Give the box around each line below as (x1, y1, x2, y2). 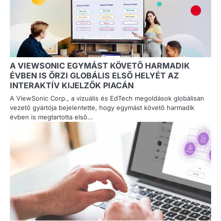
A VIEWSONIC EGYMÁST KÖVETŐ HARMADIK (10, 61, 190, 71)
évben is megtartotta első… (10, 113, 93, 121)
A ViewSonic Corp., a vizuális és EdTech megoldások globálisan (10, 94, 204, 103)
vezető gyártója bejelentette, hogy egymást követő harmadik (10, 104, 194, 112)
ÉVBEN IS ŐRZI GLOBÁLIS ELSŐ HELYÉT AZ (10, 71, 179, 81)
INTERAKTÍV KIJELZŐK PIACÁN (10, 80, 134, 91)
